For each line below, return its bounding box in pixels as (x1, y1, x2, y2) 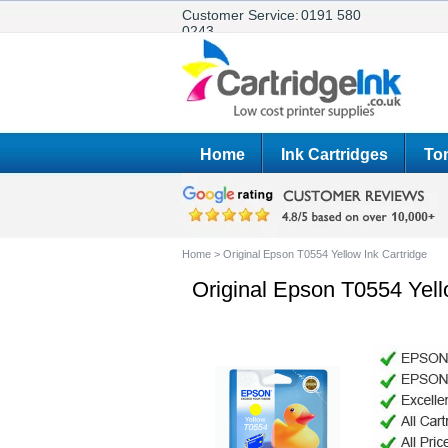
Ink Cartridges (281, 146, 388, 163)
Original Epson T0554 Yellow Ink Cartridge (223, 248, 427, 260)
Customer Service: (182, 7, 299, 23)
